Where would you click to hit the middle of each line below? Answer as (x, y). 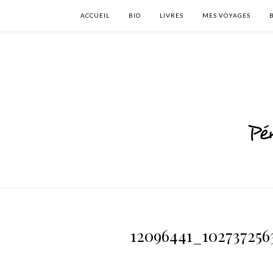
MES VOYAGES (226, 15)
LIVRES (172, 15)
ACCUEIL (95, 15)
